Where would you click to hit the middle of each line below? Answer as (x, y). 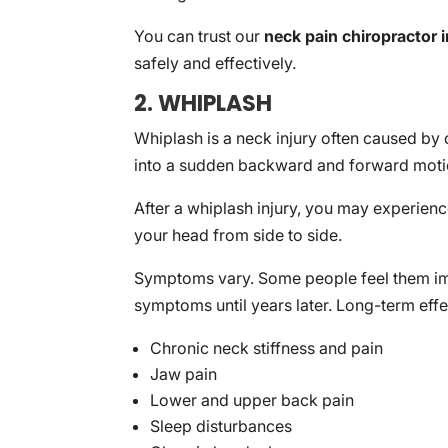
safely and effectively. (215, 63)
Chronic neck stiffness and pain (267, 348)
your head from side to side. (238, 235)
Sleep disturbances (221, 426)
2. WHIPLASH (203, 103)
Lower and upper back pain (252, 400)
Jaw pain (184, 374)
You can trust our (199, 36)
